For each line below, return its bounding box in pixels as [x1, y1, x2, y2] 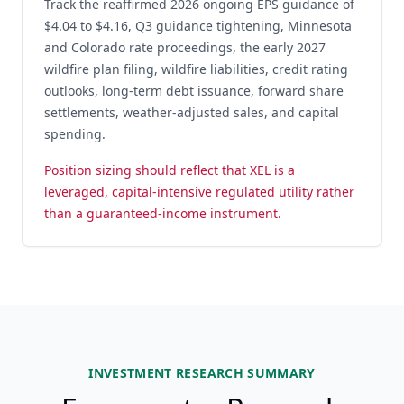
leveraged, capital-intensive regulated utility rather [44, 183, 354, 200]
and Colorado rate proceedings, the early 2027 [44, 39, 326, 56]
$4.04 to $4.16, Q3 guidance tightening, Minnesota [44, 17, 352, 34]
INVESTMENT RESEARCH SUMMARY [88, 364, 316, 381]
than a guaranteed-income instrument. [44, 205, 281, 222]
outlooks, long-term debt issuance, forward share [44, 82, 344, 99]
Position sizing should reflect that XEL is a [44, 161, 295, 179]
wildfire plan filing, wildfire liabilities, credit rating [44, 60, 348, 78]
